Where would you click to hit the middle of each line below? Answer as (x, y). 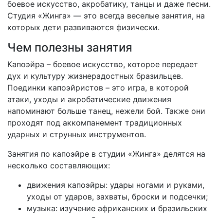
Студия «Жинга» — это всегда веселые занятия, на (106, 16)
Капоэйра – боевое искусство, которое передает (103, 64)
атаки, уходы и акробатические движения (89, 99)
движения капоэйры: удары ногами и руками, (116, 185)
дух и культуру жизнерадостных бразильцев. (95, 76)
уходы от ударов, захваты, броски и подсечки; (117, 197)
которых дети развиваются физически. (83, 27)
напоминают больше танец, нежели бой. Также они (106, 111)
